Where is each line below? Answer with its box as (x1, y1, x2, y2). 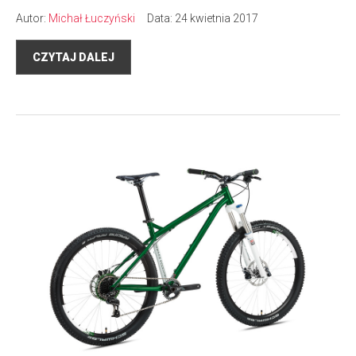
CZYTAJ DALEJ (33, 51, 114, 64)
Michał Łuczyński (48, 12, 135, 25)
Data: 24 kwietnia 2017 (135, 12, 258, 25)
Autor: (16, 12, 48, 25)
